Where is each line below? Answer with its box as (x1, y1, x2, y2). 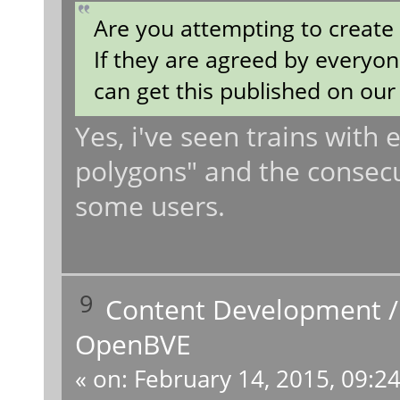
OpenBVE (74, 324, 191, 362)
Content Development (105, 289, 382, 328)
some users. (74, 187, 225, 225)
